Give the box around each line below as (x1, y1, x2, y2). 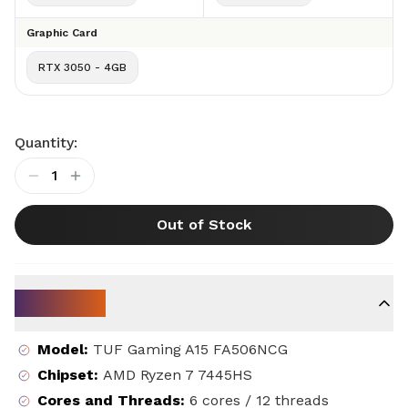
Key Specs (15, 292, 106, 315)
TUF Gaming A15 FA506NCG (93, 341, 288, 359)
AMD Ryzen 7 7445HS (103, 366, 252, 384)
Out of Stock (157, 216, 251, 234)
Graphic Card (26, 26, 97, 40)
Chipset (37, 366, 94, 384)
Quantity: (15, 134, 77, 152)
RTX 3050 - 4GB (38, 61, 127, 75)
